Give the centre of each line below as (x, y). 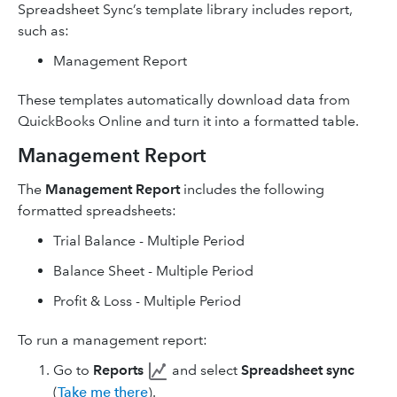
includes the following (252, 189)
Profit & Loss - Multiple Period (147, 301)
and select (205, 370)
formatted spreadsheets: (97, 210)
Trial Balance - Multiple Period (149, 241)
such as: (43, 31)
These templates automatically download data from (184, 100)
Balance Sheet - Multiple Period (153, 271)
